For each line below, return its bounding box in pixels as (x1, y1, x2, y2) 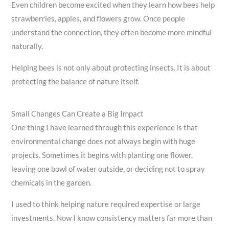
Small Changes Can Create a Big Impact (11, 109, 144, 119)
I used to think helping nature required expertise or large (11, 199, 201, 209)
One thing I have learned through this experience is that (11, 123, 198, 132)
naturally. (11, 42, 43, 51)
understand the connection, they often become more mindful (11, 28, 212, 37)
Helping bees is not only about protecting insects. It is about (11, 63, 211, 72)
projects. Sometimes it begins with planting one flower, (11, 151, 193, 160)
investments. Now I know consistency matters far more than (11, 213, 213, 222)
